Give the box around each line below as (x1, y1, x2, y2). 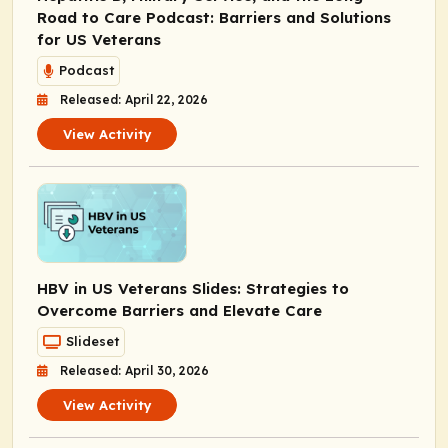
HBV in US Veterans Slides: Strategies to (37, 278, 349, 298)
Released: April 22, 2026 (60, 91, 208, 107)
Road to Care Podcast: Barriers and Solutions (37, 7, 391, 27)
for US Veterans (37, 29, 161, 49)
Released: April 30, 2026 (60, 362, 209, 378)
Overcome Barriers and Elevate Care (37, 300, 322, 320)
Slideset (66, 333, 119, 350)
